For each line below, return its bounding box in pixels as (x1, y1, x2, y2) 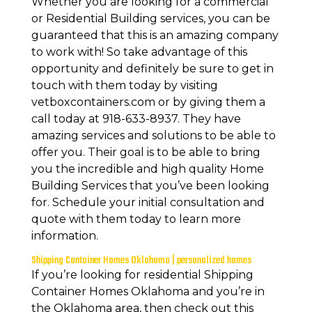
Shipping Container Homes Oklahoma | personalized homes (31, 253, 251, 270)
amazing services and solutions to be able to (31, 129, 276, 143)
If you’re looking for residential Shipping (31, 268, 253, 282)
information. (31, 229, 98, 243)
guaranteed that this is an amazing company (31, 29, 279, 42)
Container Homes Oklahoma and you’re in (31, 285, 265, 299)
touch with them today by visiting (31, 79, 218, 93)
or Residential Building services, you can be (31, 12, 270, 26)
